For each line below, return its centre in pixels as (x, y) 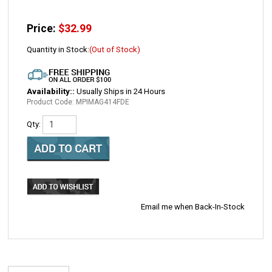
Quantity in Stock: (58, 49)
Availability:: (51, 91)
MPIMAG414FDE (103, 102)
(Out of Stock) (115, 49)
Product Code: (51, 102)
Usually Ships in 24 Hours (120, 91)
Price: (42, 29)
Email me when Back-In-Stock (193, 202)
